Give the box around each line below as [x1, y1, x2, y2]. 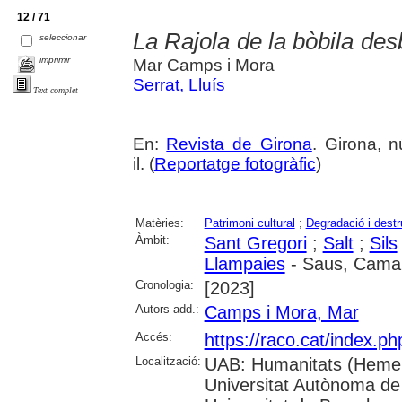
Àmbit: [135, 233, 170, 248]
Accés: [135, 330, 172, 345]
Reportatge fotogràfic [153, 154, 316, 174]
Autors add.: [135, 302, 199, 317]
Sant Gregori [204, 233, 307, 254]
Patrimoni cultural [204, 216, 295, 231]
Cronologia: [135, 278, 194, 293]
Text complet [33, 84, 78, 95]
